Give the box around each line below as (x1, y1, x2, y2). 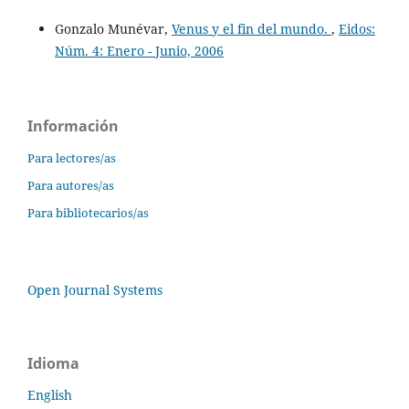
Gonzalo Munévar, (54, 20, 172, 38)
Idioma (27, 353, 79, 374)
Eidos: (338, 20, 375, 38)
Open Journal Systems (27, 281, 163, 299)
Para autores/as (27, 177, 114, 194)
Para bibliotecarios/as (27, 204, 149, 222)
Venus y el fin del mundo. (171, 20, 331, 38)
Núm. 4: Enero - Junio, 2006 (54, 42, 224, 60)
